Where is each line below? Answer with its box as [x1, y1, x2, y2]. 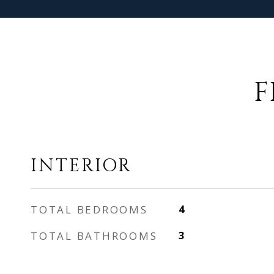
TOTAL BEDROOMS [31, 202, 148, 217]
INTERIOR [31, 154, 132, 178]
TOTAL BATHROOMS [31, 229, 158, 243]
